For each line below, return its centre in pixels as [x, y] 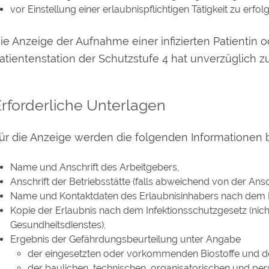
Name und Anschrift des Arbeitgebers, [95, 168]
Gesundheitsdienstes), [58, 225]
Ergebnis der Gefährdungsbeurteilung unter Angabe [125, 240]
